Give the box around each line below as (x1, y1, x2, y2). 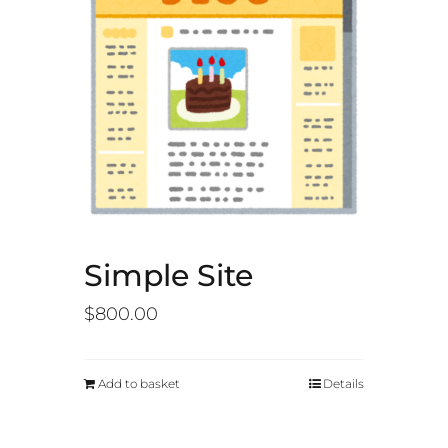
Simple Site (83, 256, 253, 294)
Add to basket (97, 375, 180, 391)
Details (323, 375, 365, 391)
